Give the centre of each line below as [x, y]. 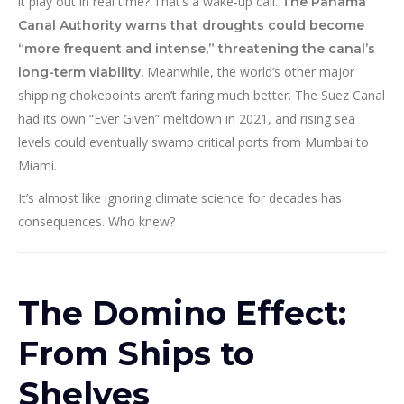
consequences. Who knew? [96, 222]
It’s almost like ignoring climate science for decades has [180, 198]
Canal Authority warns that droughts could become [191, 26]
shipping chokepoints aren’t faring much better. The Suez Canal [202, 96]
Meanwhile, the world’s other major [249, 72]
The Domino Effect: [182, 313]
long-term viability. [81, 73]
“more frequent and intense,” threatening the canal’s [197, 49]
